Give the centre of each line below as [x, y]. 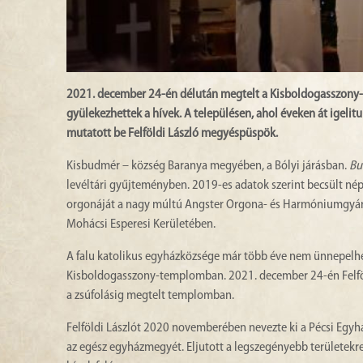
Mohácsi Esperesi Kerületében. [141, 224]
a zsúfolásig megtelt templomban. [150, 295]
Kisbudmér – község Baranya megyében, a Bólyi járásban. [208, 166]
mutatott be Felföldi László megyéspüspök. [172, 133]
